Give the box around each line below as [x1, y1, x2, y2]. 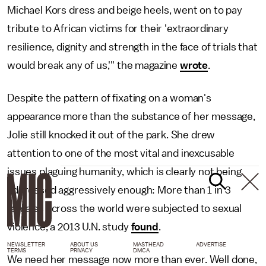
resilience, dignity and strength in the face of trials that [7, 41, 258, 52]
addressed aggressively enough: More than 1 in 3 [7, 184, 231, 195]
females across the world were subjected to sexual [7, 202, 242, 214]
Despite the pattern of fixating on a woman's [7, 92, 211, 103]
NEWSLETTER [7, 241, 45, 248]
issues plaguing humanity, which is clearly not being [7, 166, 242, 177]
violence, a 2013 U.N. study [7, 221, 131, 232]
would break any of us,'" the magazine [7, 59, 180, 71]
